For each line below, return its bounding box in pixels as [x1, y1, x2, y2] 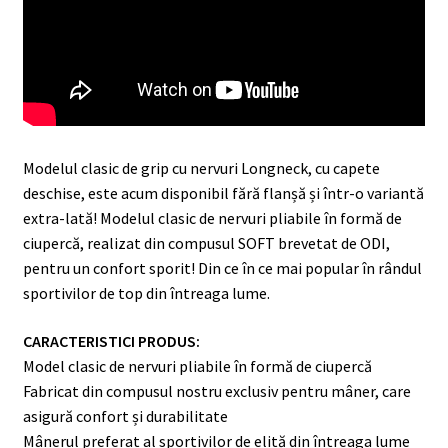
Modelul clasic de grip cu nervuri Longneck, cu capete [22, 157, 380, 178]
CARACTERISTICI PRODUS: [22, 330, 200, 351]
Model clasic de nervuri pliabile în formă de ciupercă [22, 355, 372, 376]
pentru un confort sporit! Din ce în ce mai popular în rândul [22, 257, 422, 278]
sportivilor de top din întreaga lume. [22, 282, 270, 303]
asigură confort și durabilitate [22, 405, 228, 426]
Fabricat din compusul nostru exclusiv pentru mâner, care [22, 380, 411, 401]
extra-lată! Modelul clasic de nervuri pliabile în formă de [22, 207, 402, 228]
